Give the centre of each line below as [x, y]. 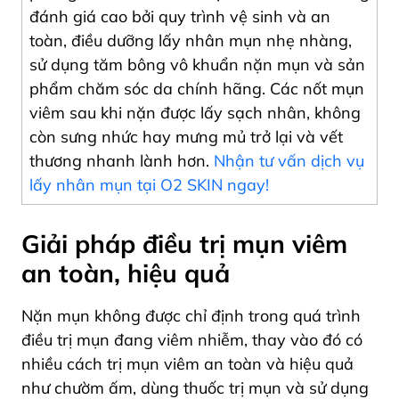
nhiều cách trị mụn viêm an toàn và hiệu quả [187, 364]
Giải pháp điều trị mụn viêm [184, 244]
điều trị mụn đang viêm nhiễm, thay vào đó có [192, 340]
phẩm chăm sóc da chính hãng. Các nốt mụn [197, 89]
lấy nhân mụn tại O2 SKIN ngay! [149, 185]
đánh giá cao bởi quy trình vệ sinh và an [180, 17]
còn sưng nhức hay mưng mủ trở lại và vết [186, 137]
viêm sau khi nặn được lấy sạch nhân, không [195, 113]
